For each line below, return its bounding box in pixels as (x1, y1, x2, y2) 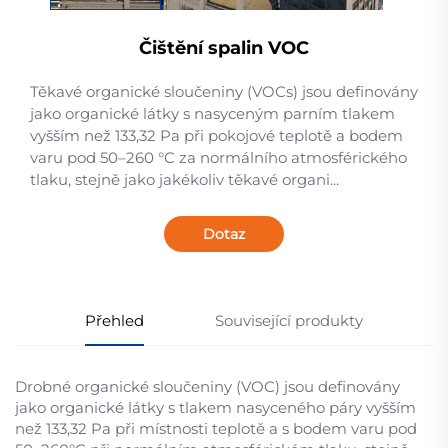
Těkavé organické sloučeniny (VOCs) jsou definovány (30, 82, 418, 101)
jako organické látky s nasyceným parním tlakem (30, 104, 395, 123)
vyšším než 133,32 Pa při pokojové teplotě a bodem (30, 126, 403, 145)
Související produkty (214, 311, 363, 330)
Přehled (85, 311, 145, 330)
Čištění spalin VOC (139, 37, 309, 59)
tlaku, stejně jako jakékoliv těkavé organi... (30, 170, 339, 189)
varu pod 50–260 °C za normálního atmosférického (30, 148, 407, 167)
